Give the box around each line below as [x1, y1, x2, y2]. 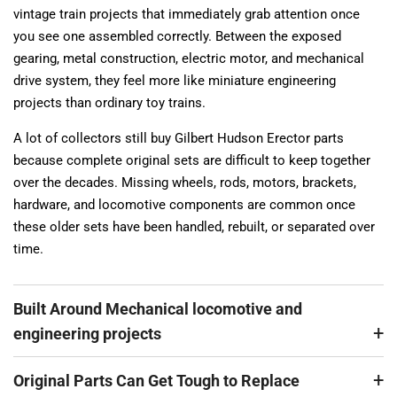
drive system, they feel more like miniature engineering [13, 73, 336, 89]
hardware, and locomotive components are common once [13, 197, 355, 213]
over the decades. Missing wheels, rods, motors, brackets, [13, 175, 356, 191]
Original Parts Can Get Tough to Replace [13, 371, 300, 390]
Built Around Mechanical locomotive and [13, 300, 302, 318]
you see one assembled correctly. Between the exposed [13, 28, 341, 44]
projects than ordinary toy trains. [13, 95, 206, 111]
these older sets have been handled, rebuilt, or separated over [13, 219, 375, 235]
